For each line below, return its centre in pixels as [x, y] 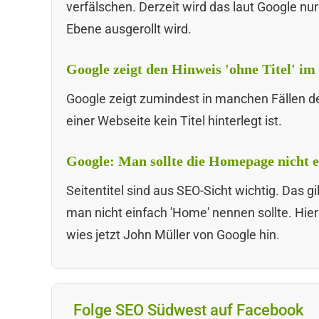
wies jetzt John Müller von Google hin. [173, 234]
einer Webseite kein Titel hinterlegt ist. [174, 120]
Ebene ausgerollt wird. [129, 28]
